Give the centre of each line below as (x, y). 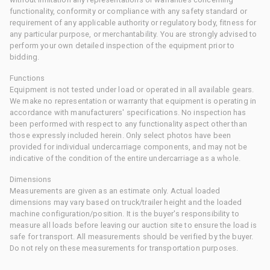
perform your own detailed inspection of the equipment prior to (122, 45)
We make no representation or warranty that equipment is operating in (133, 101)
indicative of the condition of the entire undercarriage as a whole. (125, 158)
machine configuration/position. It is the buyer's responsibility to (125, 213)
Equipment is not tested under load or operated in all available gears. (132, 89)
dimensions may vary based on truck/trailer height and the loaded (126, 202)
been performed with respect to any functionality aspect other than (128, 124)
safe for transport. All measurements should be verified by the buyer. (132, 236)
